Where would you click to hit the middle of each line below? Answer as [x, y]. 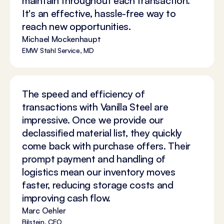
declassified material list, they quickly [102, 133]
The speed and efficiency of [83, 94]
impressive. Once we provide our [93, 120]
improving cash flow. [66, 198]
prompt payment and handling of [94, 159]
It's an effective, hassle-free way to [99, 13]
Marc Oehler [44, 211]
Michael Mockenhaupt [61, 39]
